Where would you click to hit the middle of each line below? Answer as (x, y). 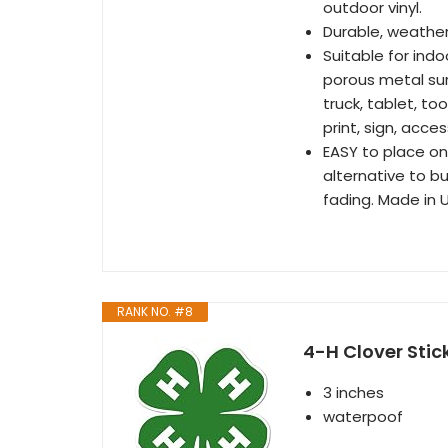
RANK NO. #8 (155, 311)
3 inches (353, 392)
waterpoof (363, 416)
